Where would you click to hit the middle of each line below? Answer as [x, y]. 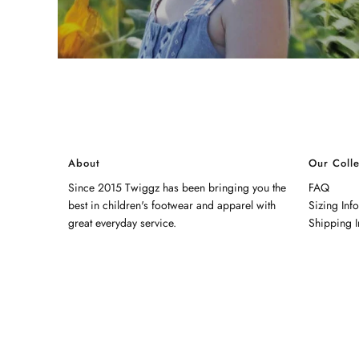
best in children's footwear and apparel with [171, 205]
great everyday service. [122, 222]
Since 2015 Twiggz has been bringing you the [177, 187]
